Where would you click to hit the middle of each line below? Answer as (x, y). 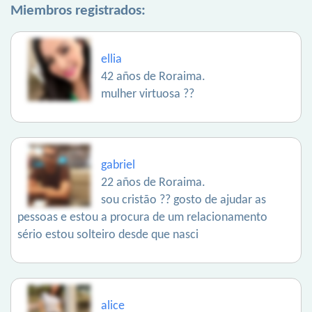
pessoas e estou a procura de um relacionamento (142, 218)
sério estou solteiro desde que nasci (108, 235)
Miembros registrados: (78, 11)
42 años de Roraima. (153, 77)
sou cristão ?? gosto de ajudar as (184, 201)
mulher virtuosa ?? (148, 95)
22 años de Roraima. (153, 183)
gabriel (118, 166)
